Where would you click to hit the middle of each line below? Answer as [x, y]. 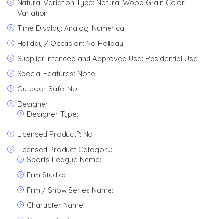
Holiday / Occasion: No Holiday [70, 43]
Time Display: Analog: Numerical [71, 28]
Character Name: [56, 205]
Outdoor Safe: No [47, 89]
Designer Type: [53, 114]
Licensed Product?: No [55, 134]
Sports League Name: [64, 160]
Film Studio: [46, 175]
